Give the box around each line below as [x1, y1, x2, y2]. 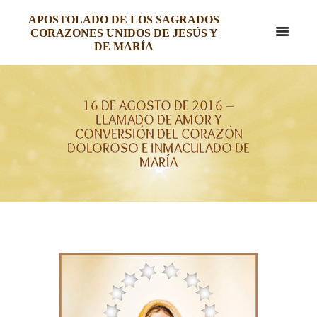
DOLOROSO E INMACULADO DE [67, 139, 250, 156]
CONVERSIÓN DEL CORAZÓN [74, 125, 243, 142]
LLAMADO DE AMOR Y [95, 110, 222, 128]
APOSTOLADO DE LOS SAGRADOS [28, 13, 219, 25]
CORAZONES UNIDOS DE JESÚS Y [30, 27, 218, 39]
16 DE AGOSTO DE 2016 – [82, 96, 235, 114]
